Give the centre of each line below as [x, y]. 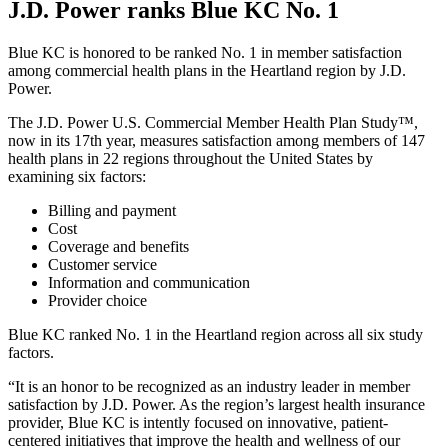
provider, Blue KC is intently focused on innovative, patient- [198, 423]
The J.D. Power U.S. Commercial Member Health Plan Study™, [213, 123]
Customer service [102, 265]
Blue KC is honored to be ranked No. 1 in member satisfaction [205, 53]
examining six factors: [77, 177]
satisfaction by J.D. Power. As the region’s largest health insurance [216, 405]
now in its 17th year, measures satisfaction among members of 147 [216, 141]
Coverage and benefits [118, 247]
